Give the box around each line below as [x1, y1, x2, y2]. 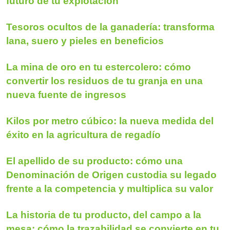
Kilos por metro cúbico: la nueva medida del [6, 115, 214, 126]
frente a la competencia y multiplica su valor [6, 183, 213, 194]
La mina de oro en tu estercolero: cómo [6, 61, 191, 72]
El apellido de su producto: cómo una [6, 155, 183, 166]
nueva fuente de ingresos [6, 89, 126, 100]
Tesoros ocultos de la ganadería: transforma [6, 21, 215, 32]
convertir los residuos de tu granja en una [6, 75, 203, 86]
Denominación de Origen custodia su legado [6, 169, 217, 180]
